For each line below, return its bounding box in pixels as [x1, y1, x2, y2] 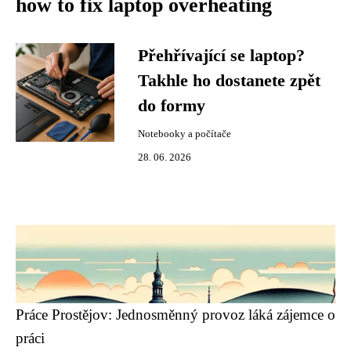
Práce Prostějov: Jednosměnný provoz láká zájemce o [16, 306, 335, 323]
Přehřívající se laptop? [138, 46, 305, 65]
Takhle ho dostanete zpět [138, 71, 320, 90]
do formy [138, 96, 205, 115]
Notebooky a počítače [138, 128, 231, 139]
